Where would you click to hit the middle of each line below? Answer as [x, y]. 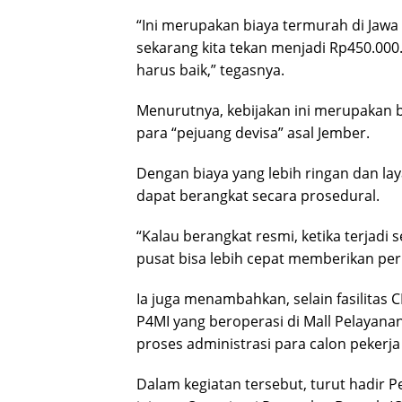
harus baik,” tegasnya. [210, 70]
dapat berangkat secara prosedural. [258, 195]
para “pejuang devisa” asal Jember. [253, 132]
